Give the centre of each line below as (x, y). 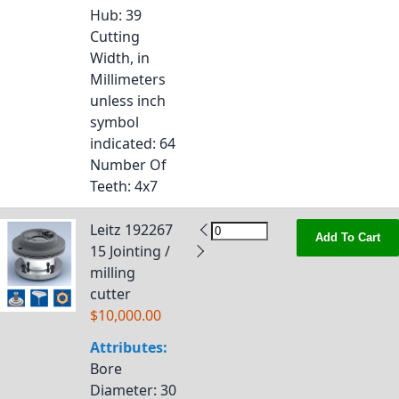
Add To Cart (348, 237)
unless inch (128, 101)
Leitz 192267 (131, 230)
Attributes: (129, 347)
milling (113, 273)
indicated (121, 143)
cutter (110, 294)
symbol (114, 122)
